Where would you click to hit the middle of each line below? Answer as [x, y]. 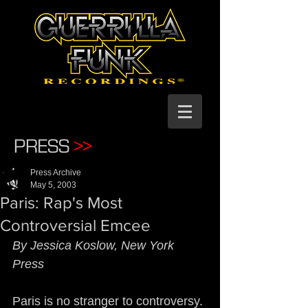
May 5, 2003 [53, 185]
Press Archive [56, 173]
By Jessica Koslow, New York [95, 245]
